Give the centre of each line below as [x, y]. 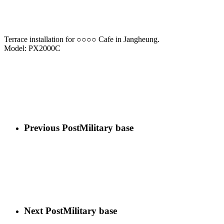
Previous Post [52, 127]
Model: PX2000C [32, 48]
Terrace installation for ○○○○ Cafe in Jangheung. [82, 39]
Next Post [43, 210]
